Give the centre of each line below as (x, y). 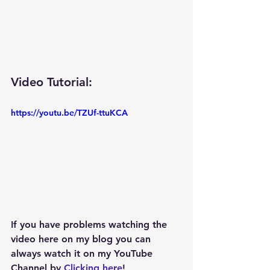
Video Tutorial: (53, 82)
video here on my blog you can (82, 239)
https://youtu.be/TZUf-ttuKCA (69, 113)
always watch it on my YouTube (83, 253)
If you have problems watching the (90, 224)
